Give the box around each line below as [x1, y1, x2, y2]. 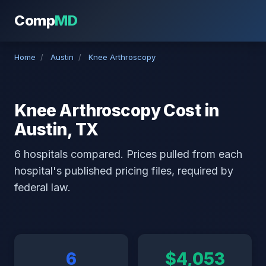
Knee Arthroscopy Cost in [14, 100, 219, 121]
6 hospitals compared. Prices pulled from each [14, 148, 242, 160]
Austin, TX [14, 119, 99, 140]
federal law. [14, 181, 71, 194]
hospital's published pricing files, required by [14, 164, 233, 177]
